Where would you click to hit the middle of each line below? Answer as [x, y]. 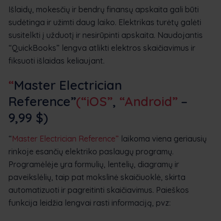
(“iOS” [94, 101]
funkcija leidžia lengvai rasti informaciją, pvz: [90, 203]
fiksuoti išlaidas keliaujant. [56, 60]
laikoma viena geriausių [163, 138]
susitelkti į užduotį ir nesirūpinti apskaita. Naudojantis [106, 35]
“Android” [148, 101]
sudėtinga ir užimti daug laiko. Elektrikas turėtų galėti [105, 22]
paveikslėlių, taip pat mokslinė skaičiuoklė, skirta [97, 177]
